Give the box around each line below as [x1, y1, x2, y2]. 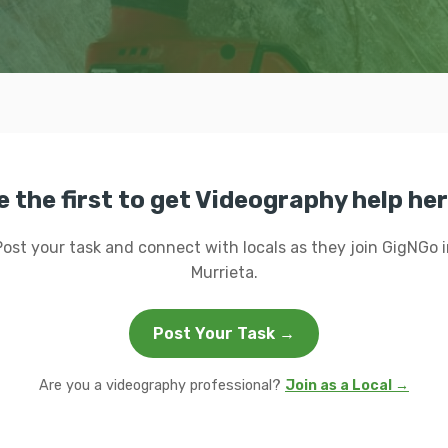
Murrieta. [190, 263, 258, 282]
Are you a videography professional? [39, 377, 285, 394]
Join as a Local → [285, 377, 409, 394]
